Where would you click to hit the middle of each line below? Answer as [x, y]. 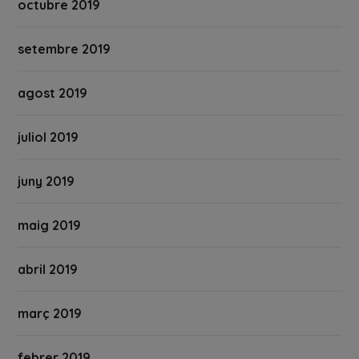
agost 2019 [53, 93]
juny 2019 [46, 182]
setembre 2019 [65, 49]
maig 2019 [50, 226]
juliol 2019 [48, 137]
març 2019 [50, 314]
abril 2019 [48, 270]
